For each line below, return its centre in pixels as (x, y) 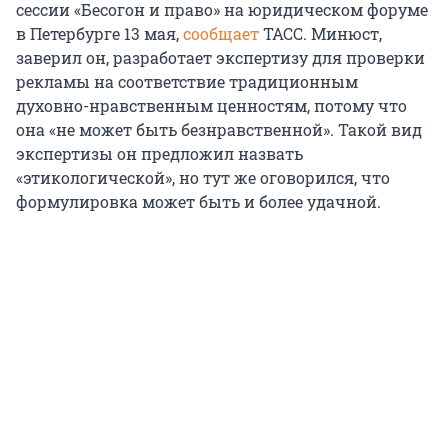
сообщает (221, 34)
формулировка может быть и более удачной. (198, 202)
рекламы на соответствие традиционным (187, 82)
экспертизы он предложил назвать (159, 154)
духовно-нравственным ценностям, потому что (211, 106)
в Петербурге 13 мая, (99, 34)
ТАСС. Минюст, (320, 34)
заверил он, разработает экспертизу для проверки (220, 58)
